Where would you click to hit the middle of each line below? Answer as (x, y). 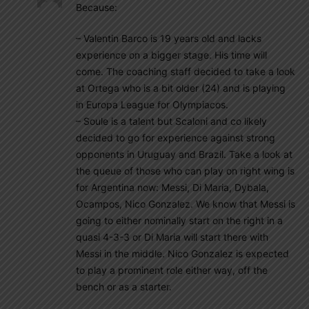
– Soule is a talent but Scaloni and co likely (171, 121)
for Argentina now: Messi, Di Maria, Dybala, (172, 187)
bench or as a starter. (124, 286)
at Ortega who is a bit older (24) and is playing (181, 88)
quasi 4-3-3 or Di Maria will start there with (172, 237)
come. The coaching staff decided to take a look (186, 71)
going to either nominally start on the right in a (179, 220)
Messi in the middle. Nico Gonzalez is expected (182, 253)
